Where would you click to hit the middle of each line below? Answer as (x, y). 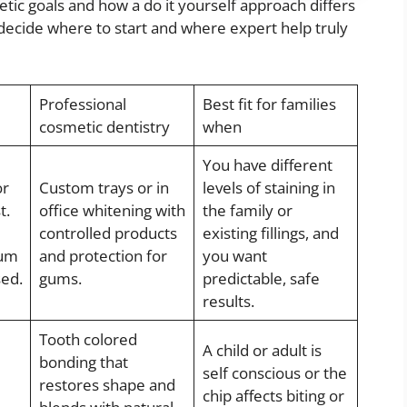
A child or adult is (262, 351)
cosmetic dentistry (104, 127)
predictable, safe (261, 279)
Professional (82, 104)
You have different (267, 165)
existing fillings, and (270, 233)
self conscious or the (274, 373)
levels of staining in (268, 188)
